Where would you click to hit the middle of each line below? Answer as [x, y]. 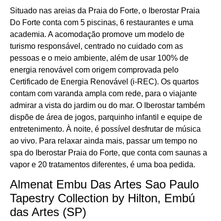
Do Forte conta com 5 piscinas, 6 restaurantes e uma [102, 23]
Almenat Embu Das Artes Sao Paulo [104, 184]
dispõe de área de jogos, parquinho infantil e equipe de [106, 117]
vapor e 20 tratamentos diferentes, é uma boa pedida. [103, 165]
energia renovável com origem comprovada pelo [94, 70]
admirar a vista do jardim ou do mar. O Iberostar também [107, 106]
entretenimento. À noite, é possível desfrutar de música [105, 129]
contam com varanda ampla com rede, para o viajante [103, 94]
